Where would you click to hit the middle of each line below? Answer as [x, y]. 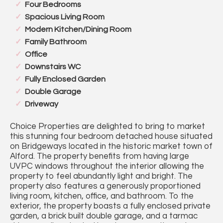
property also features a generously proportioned [105, 186]
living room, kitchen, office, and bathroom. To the [102, 196]
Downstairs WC [53, 67]
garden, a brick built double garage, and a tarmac [104, 216]
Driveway [42, 104]
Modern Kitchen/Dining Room [78, 30]
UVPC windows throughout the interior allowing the [107, 167]
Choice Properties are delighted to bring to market [108, 127]
